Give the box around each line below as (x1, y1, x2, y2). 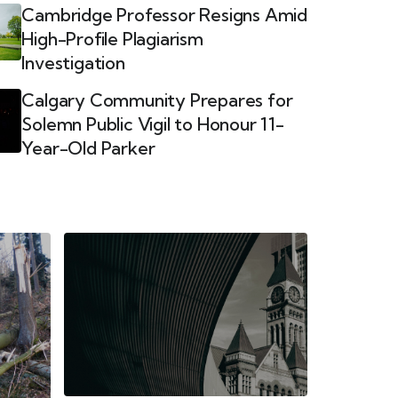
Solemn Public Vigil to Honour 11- (21, 113, 284, 135)
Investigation (21, 52, 125, 74)
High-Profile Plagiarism (21, 28, 203, 50)
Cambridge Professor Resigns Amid (21, 4, 307, 26)
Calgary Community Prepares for (21, 89, 293, 111)
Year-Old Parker (21, 137, 155, 159)
